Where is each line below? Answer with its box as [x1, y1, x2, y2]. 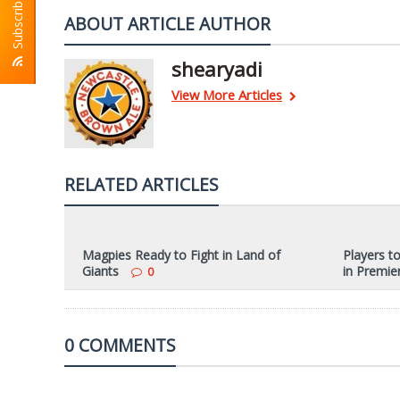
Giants [82, 262, 119, 279]
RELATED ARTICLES [64, 172, 219, 196]
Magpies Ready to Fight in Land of [82, 246, 280, 263]
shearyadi [171, 55, 262, 82]
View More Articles [171, 86, 282, 104]
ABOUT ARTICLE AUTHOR [64, 12, 271, 36]
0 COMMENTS [64, 333, 176, 357]
